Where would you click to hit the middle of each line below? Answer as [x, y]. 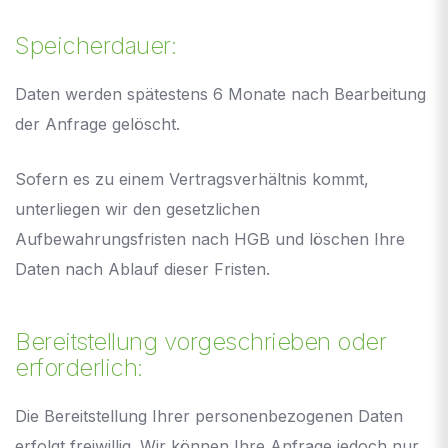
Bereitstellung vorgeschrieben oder [200, 341]
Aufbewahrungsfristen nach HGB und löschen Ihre [210, 238]
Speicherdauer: [95, 45]
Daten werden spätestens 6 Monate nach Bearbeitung [220, 93]
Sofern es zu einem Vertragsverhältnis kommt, [192, 178]
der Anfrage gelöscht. [97, 123]
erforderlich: [79, 367]
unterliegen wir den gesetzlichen [137, 208]
